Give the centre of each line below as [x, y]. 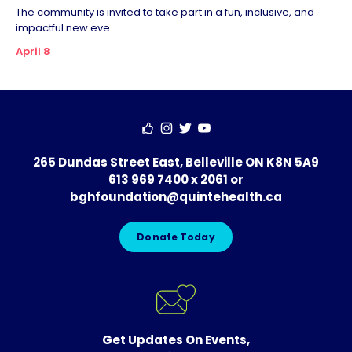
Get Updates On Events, [176, 340]
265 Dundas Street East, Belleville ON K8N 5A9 [176, 162]
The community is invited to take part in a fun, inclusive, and [165, 12]
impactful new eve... [66, 28]
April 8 [33, 51]
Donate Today [176, 237]
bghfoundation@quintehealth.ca [176, 197]
